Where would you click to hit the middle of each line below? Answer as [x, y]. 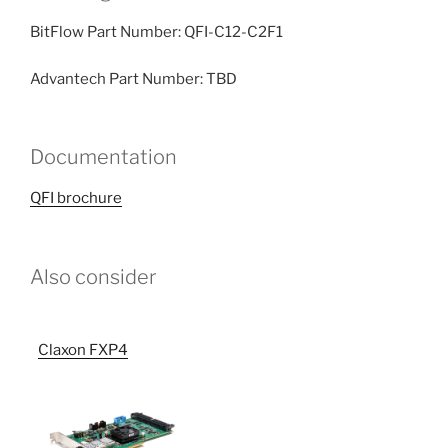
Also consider [93, 276]
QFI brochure [76, 198]
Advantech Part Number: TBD [133, 78]
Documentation [103, 157]
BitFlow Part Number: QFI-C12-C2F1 [156, 32]
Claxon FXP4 [83, 349]
